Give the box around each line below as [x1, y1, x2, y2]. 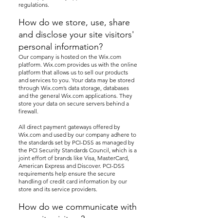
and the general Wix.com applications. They [18, 92, 132, 99]
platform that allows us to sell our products [18, 69, 128, 76]
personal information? [18, 41, 103, 52]
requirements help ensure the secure [18, 170, 115, 177]
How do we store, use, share [18, 17, 130, 28]
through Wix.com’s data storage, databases [18, 84, 129, 91]
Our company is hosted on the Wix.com [18, 53, 121, 60]
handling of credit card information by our [18, 178, 127, 185]
